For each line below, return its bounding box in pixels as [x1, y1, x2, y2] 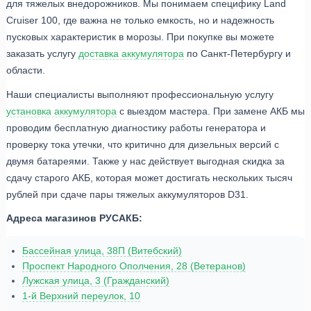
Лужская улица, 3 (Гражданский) [22, 275, 169, 287]
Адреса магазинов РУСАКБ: [6, 212, 142, 224]
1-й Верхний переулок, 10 [22, 289, 140, 301]
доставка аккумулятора [78, 47, 184, 59]
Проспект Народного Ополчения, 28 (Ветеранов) [22, 260, 246, 271]
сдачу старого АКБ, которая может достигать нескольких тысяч [6, 171, 292, 183]
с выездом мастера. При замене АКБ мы [117, 105, 305, 117]
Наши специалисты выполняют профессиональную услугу [6, 88, 274, 100]
